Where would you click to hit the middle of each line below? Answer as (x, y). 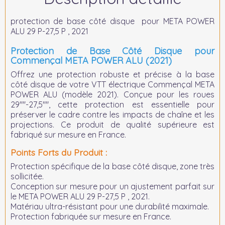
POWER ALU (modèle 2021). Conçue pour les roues (113, 94)
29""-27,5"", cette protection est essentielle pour (113, 104)
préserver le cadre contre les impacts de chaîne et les (113, 115)
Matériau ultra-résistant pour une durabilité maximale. (110, 206)
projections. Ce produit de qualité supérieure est (113, 125)
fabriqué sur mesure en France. (68, 135)
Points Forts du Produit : (59, 152)
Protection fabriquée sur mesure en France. (91, 216)
